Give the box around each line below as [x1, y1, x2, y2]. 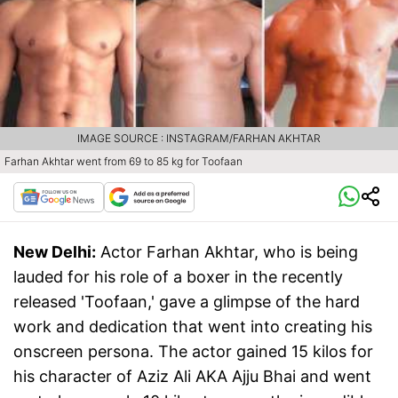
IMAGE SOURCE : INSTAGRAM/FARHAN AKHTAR [77, 131, 321, 146]
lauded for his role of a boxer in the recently [13, 267, 343, 287]
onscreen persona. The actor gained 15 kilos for [13, 342, 373, 362]
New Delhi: [13, 243, 96, 262]
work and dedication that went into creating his [13, 317, 372, 337]
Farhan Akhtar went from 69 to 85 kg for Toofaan [4, 155, 243, 169]
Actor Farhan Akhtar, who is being [100, 243, 358, 262]
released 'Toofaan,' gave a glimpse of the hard [13, 292, 360, 312]
